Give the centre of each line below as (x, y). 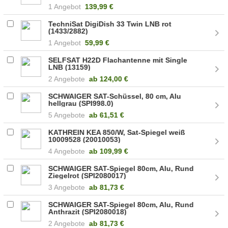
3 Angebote (67, 187)
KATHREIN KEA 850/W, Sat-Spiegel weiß (117, 132)
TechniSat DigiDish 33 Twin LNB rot (110, 24)
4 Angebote (67, 151)
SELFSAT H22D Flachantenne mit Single (118, 60)
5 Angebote (67, 115)
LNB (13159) (70, 67)
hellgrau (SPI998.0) (81, 103)
